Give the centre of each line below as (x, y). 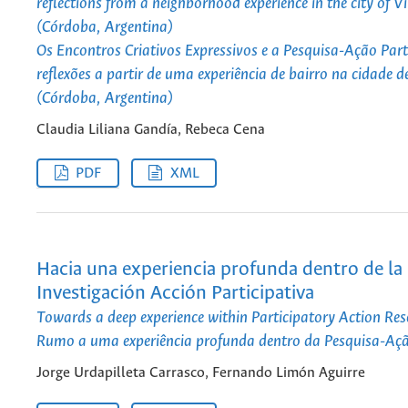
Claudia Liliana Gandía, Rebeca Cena (151, 129)
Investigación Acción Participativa (175, 294)
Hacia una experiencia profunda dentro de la (219, 270)
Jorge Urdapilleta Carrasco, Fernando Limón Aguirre (201, 372)
